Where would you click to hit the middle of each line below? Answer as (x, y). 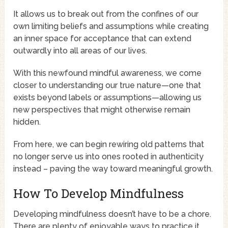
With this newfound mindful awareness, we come (108, 73)
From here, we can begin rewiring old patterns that (109, 145)
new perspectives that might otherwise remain (102, 110)
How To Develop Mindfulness (99, 194)
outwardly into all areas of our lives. (80, 51)
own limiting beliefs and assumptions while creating (111, 26)
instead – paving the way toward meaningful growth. (113, 169)
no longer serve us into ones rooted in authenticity (109, 157)
